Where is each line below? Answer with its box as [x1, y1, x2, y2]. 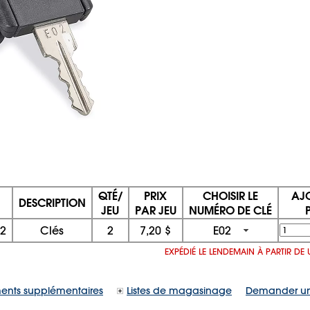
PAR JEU [134, 203, 176, 217]
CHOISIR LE [202, 188, 258, 203]
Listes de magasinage [127, 284, 232, 297]
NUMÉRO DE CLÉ [188, 203, 272, 217]
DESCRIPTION [18, 195, 86, 210]
